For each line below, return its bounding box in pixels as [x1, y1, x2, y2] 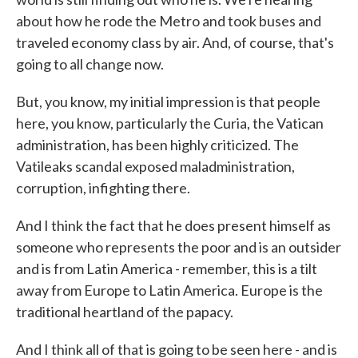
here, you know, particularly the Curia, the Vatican [16, 114, 324, 132]
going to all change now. [16, 55, 164, 73]
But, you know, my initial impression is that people [16, 93, 320, 110]
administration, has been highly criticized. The [16, 136, 299, 153]
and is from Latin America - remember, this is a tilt [16, 260, 317, 277]
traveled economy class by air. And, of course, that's [16, 34, 334, 51]
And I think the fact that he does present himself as [16, 217, 331, 234]
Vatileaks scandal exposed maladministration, [16, 157, 295, 175]
